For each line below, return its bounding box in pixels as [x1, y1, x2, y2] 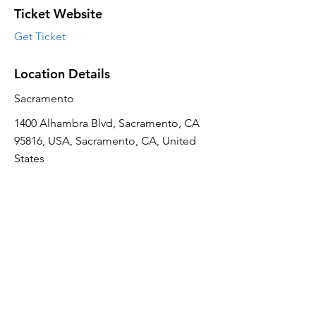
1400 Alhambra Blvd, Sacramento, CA [14, 116, 200, 130]
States [14, 152, 44, 165]
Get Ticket [14, 30, 66, 43]
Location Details [14, 66, 110, 82]
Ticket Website [14, 6, 102, 22]
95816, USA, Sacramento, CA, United [14, 134, 196, 147]
